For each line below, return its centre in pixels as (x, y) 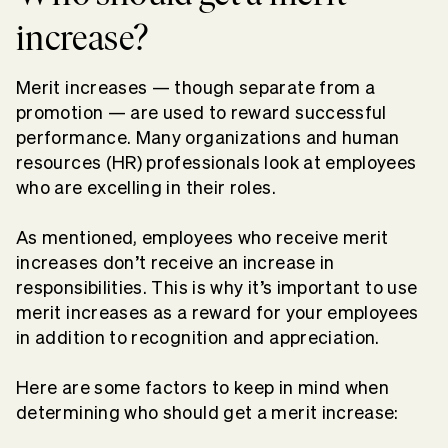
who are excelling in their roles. (146, 187)
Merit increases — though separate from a (196, 87)
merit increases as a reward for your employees (217, 312)
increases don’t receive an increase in (175, 262)
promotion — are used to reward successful (201, 112)
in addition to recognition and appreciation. (198, 337)
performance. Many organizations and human (208, 137)
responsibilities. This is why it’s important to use (217, 287)
